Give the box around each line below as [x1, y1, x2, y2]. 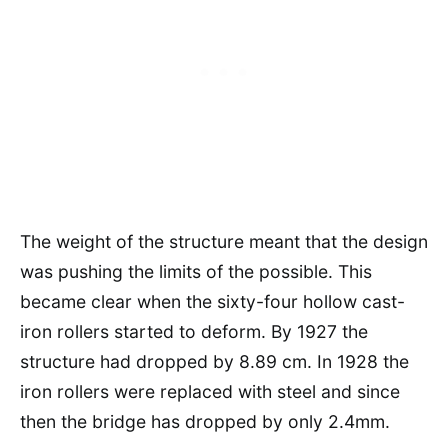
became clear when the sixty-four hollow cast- [20, 290, 405, 312]
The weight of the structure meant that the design [20, 230, 428, 252]
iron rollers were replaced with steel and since [20, 380, 400, 402]
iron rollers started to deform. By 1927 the [20, 320, 368, 342]
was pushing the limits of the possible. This [20, 260, 372, 282]
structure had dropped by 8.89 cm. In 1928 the [20, 350, 409, 372]
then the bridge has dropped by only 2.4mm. [20, 410, 390, 432]
